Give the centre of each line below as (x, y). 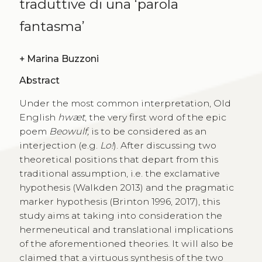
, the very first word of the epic (155, 118)
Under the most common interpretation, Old (125, 104)
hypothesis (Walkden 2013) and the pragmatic (126, 188)
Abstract (39, 80)
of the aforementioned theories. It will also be (126, 244)
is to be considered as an (149, 132)
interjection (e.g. (59, 146)
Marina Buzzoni (63, 59)
